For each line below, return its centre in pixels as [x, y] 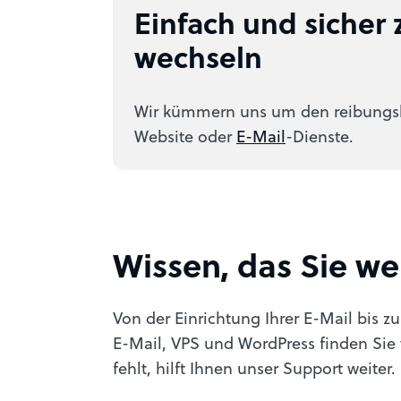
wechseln [198, 56]
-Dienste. [320, 136]
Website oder [185, 136]
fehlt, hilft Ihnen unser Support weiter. [254, 367]
